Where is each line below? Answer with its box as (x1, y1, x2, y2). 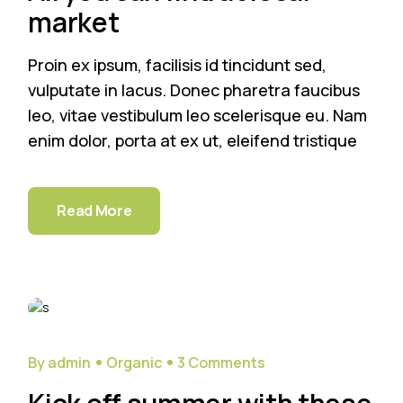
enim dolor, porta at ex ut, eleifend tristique (28, 130, 358, 152)
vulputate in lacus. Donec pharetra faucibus (28, 79, 361, 102)
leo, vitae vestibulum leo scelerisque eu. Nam (28, 104, 368, 127)
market (28, 4, 120, 41)
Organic (106, 353, 163, 373)
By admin (28, 353, 92, 373)
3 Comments (177, 353, 266, 373)
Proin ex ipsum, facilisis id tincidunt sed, (28, 54, 327, 76)
